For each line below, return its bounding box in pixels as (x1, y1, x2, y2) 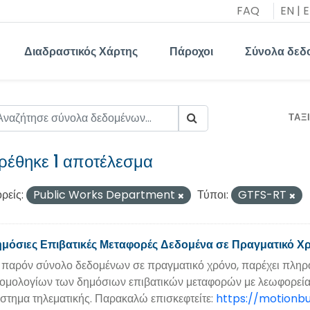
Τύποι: (197, 187, 228, 203)
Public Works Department (33, 187, 178, 203)
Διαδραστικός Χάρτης (24, 43, 138, 60)
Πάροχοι (170, 43, 213, 60)
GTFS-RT (238, 187, 289, 203)
